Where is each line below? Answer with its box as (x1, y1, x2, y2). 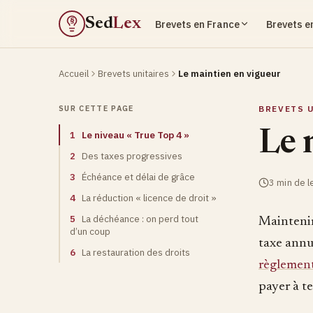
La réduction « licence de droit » (80, 191, 217, 204)
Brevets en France (154, 17, 240, 31)
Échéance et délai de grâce (80, 170, 195, 183)
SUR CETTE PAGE (59, 103, 134, 113)
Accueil (59, 68, 89, 80)
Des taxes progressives (80, 150, 182, 162)
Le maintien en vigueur (178, 68, 281, 80)
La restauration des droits (80, 246, 190, 259)
